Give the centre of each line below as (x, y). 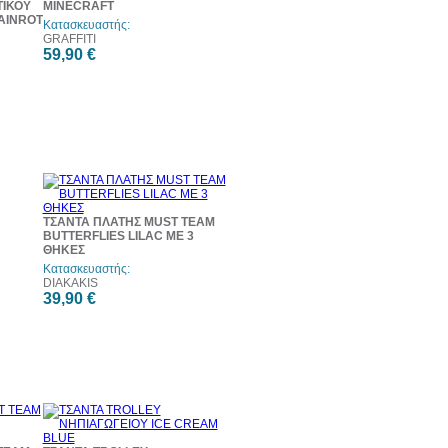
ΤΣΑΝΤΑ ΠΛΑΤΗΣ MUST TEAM (128, 222)
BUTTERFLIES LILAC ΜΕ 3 (118, 236)
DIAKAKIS (70, 283)
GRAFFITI (69, 39)
